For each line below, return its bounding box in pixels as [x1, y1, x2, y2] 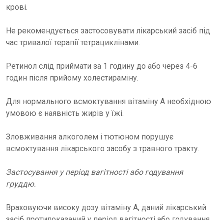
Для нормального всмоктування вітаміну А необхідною [6, 97, 211, 106]
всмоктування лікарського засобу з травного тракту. [6, 144, 199, 153]
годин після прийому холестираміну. [6, 73, 138, 82]
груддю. [6, 179, 36, 189]
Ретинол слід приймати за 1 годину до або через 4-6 [6, 61, 197, 71]
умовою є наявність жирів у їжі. [6, 109, 124, 118]
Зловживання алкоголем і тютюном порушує [6, 132, 173, 141]
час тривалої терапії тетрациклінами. [6, 38, 140, 47]
